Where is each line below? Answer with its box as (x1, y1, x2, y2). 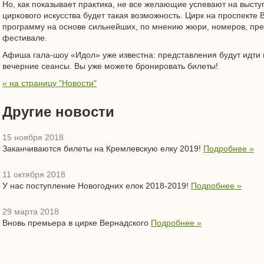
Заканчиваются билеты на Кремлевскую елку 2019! (2, 144, 203, 153)
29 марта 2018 (2, 207, 59, 216)
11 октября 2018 (2, 170, 65, 179)
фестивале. (2, 33, 47, 42)
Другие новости (2, 104, 114, 120)
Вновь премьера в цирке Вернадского (2, 218, 151, 227)
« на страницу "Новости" (2, 78, 97, 88)
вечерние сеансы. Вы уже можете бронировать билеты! (2, 61, 218, 71)
